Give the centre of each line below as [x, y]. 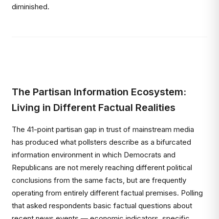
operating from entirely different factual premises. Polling [107, 193]
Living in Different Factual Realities [94, 108]
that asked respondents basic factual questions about [102, 206]
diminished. [31, 7]
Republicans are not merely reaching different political [102, 167]
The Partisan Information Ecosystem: [99, 92]
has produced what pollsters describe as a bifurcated [101, 142]
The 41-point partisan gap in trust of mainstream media [103, 129]
